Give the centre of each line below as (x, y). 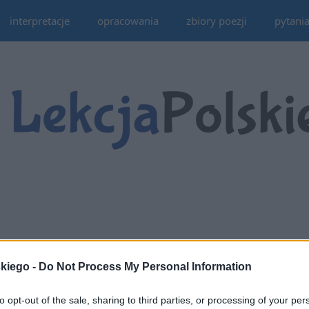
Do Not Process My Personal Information (145, 267)
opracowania (128, 21)
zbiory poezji (216, 21)
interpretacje (39, 21)
